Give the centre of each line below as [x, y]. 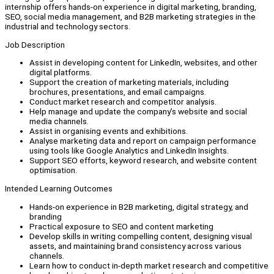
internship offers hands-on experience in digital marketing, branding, [131, 7]
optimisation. [53, 170]
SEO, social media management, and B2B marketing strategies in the [130, 17]
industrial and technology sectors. [68, 27]
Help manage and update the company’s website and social [138, 112]
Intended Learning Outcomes [59, 189]
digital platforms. [61, 72]
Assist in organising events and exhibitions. [109, 131]
